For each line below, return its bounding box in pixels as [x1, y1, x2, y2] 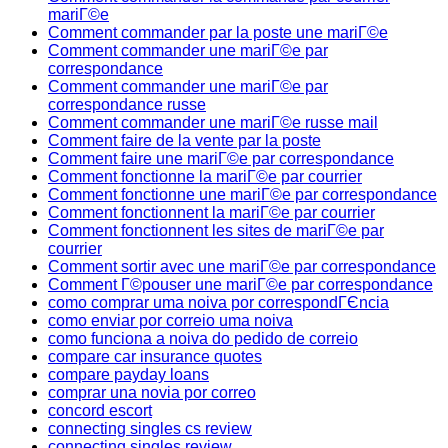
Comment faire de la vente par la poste [48, 132, 321, 149]
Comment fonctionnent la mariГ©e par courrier [48, 204, 375, 221]
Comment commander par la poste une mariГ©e [48, 24, 388, 41]
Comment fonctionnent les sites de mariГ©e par [48, 222, 384, 239]
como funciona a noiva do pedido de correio [48, 330, 358, 347]
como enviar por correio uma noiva [48, 312, 293, 329]
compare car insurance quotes [48, 348, 262, 365]
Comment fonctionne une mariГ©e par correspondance [48, 186, 437, 203]
